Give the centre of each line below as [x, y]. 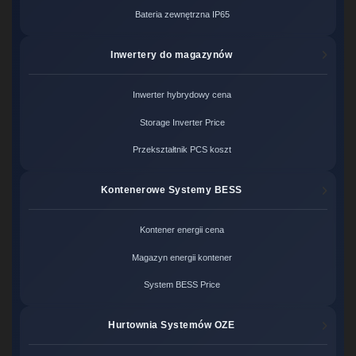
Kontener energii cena [182, 230]
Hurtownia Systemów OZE [172, 325]
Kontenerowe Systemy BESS [171, 190]
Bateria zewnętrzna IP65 [182, 14]
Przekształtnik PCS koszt [182, 149]
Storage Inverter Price [182, 122]
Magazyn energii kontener [182, 257]
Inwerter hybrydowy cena [182, 95]
